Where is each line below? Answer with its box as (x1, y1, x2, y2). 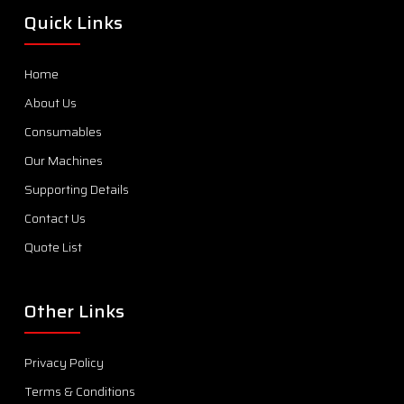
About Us (23, 93, 77, 113)
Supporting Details (23, 179, 129, 199)
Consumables (23, 122, 102, 142)
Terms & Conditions (23, 381, 135, 401)
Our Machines (23, 151, 103, 170)
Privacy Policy (23, 353, 104, 372)
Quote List (23, 237, 82, 257)
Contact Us (23, 208, 86, 228)
